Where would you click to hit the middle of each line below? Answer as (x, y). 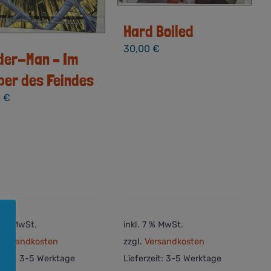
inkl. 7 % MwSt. (154, 224)
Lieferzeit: (145, 259)
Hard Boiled (159, 31)
